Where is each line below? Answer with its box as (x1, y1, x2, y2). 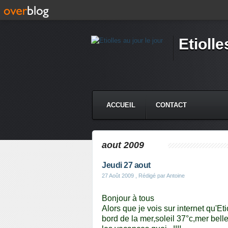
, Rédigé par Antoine (134, 173, 185, 179)
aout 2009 (102, 140, 144, 150)
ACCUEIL (106, 101, 135, 109)
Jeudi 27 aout (102, 161, 151, 169)
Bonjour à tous (102, 194, 154, 203)
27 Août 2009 (102, 173, 134, 179)
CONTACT (156, 101, 187, 109)
